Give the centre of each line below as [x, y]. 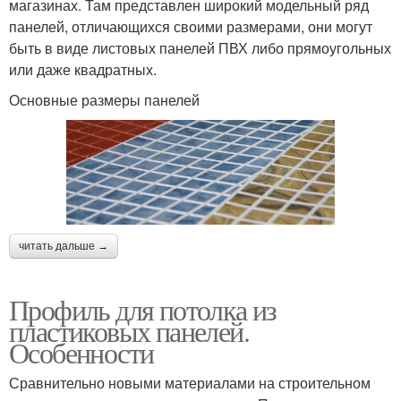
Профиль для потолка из [143, 310]
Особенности [81, 353]
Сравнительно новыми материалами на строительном [190, 383]
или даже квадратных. [83, 69]
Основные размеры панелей [104, 99]
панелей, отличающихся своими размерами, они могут [191, 26]
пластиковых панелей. [129, 331]
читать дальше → [64, 247]
